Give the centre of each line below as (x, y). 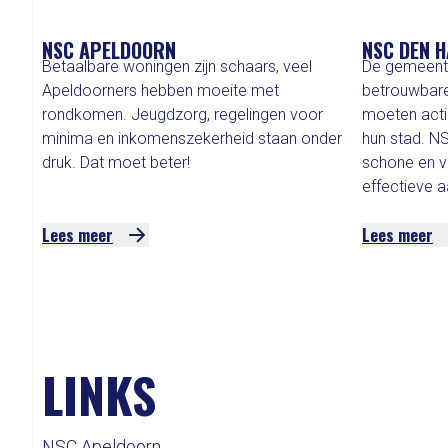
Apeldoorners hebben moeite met (160, 90)
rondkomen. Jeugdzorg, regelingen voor (182, 114)
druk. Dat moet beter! (116, 162)
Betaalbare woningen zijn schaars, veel (177, 66)
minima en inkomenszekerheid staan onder (192, 138)
